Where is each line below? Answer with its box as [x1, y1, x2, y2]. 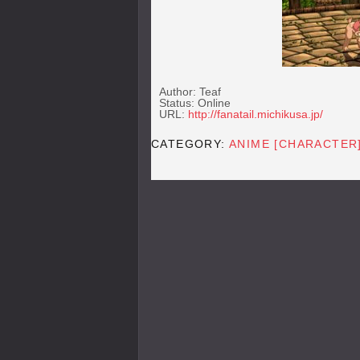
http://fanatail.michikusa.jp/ [188, 108, 323, 121]
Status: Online [159, 96, 231, 109]
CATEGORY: [151, 137, 230, 150]
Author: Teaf [159, 85, 221, 98]
